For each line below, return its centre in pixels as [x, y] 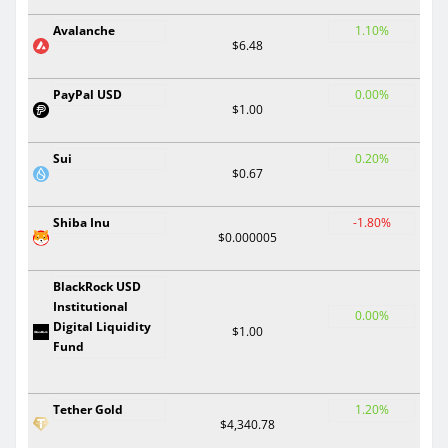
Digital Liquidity [102, 326]
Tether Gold [88, 409]
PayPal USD [87, 94]
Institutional [90, 306]
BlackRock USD [97, 286]
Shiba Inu [81, 222]
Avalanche [84, 30]
